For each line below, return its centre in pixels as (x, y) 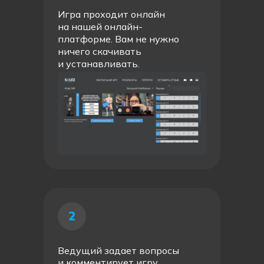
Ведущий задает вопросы (118, 250)
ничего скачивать (100, 51)
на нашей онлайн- (100, 27)
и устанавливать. (99, 64)
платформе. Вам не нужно (118, 39)
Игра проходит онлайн (111, 14)
